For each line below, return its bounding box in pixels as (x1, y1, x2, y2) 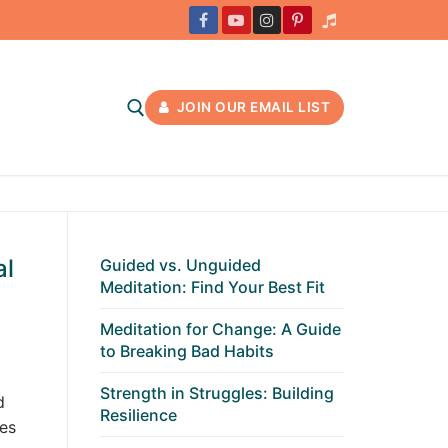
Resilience (100, 405, 177, 426)
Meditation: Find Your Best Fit (100, 277, 325, 298)
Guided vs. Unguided (100, 255, 261, 276)
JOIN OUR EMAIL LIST (173, 99, 331, 116)
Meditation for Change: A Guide (100, 319, 341, 340)
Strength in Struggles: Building (100, 383, 334, 404)
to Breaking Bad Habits (100, 341, 274, 362)
